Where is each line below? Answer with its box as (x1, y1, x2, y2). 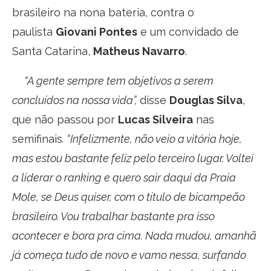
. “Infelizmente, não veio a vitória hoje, (62, 132, 242, 145)
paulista (12, 25, 56, 38)
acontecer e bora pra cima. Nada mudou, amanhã (12, 229, 256, 242)
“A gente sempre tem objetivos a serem (12, 74, 214, 87)
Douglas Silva (169, 93, 243, 106)
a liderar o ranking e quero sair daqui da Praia (12, 171, 236, 184)
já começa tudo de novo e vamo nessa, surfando (12, 248, 246, 261)
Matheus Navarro (93, 44, 185, 57)
